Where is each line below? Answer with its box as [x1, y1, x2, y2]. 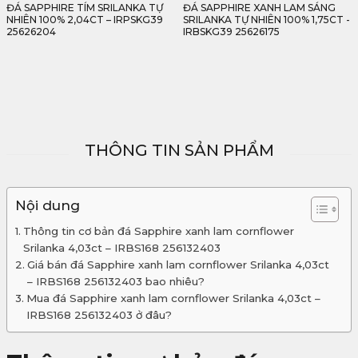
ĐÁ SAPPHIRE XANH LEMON [183, 2, 320, 14]
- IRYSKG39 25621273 [183, 26, 286, 38]
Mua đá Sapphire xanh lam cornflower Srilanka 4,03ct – [26, 292, 320, 304]
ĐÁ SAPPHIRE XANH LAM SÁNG [6, 2, 159, 14]
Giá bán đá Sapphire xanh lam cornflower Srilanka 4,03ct [26, 258, 329, 271]
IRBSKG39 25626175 [6, 26, 103, 38]
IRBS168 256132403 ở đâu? [26, 308, 175, 321]
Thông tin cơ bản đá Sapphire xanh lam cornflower [22, 225, 294, 237]
